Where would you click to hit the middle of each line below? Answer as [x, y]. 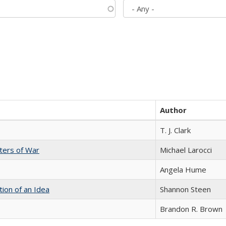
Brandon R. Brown [191, 209]
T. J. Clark [175, 130]
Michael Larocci [186, 150]
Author [173, 110]
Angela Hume [183, 169]
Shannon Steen [185, 189]
